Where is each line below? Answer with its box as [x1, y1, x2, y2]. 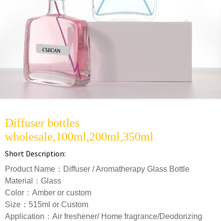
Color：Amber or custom [5, 188, 91, 197]
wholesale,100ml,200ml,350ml [5, 130, 153, 143]
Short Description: [5, 148, 66, 158]
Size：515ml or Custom [5, 200, 88, 209]
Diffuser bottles [5, 116, 79, 129]
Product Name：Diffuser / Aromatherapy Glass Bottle [5, 165, 189, 173]
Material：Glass [5, 177, 61, 185]
